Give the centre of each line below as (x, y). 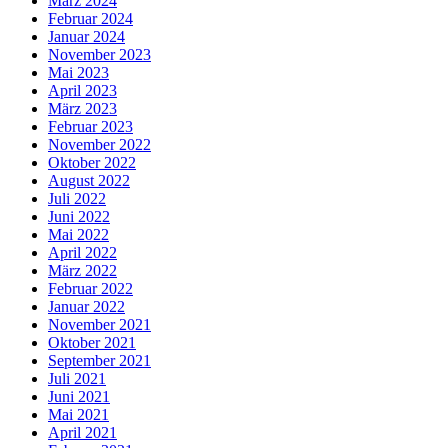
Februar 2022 (90, 289)
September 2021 (99, 361)
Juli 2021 (77, 379)
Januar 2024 (86, 37)
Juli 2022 (77, 199)
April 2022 (82, 253)
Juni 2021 (79, 397)
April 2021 (82, 433)
